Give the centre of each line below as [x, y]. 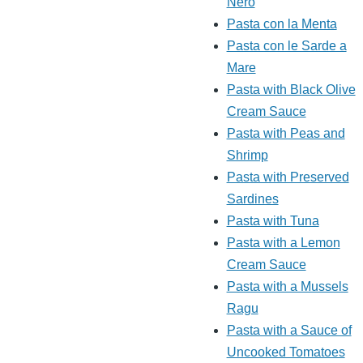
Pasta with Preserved [288, 177]
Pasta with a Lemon [283, 243]
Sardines [252, 199]
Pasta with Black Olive [291, 90]
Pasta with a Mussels [287, 287]
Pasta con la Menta [282, 24]
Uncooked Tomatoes [286, 352]
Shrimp [247, 156]
